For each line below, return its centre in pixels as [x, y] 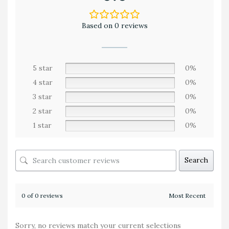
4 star [43, 82]
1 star [42, 125]
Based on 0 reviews [114, 25]
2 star [42, 111]
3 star [42, 96]
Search [196, 160]
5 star [43, 68]
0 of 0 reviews [42, 195]
